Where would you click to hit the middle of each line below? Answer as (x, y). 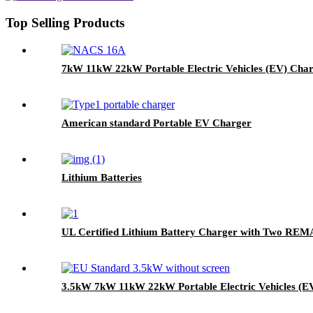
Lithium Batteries (102, 177)
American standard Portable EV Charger (156, 123)
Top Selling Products (65, 23)
